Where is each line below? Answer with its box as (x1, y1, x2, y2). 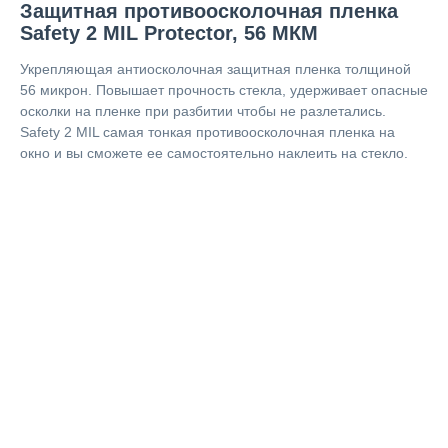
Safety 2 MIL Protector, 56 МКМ (20, 22, 318, 44)
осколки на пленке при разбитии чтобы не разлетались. (20, 103, 386, 119)
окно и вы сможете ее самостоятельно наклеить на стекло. (20, 145, 408, 161)
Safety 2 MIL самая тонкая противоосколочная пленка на (20, 124, 395, 140)
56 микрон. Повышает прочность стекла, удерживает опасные (20, 82, 428, 98)
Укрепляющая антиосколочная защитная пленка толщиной (20, 61, 411, 77)
